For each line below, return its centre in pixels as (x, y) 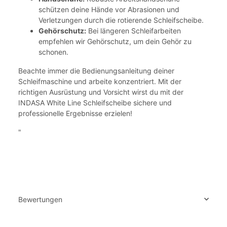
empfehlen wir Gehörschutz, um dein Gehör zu (115, 41)
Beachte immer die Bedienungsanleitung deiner (96, 70)
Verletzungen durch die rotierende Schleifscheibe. (121, 20)
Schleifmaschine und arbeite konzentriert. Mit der (100, 81)
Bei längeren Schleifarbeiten (134, 30)
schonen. (53, 52)
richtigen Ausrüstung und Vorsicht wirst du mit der (101, 92)
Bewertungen (40, 199)
